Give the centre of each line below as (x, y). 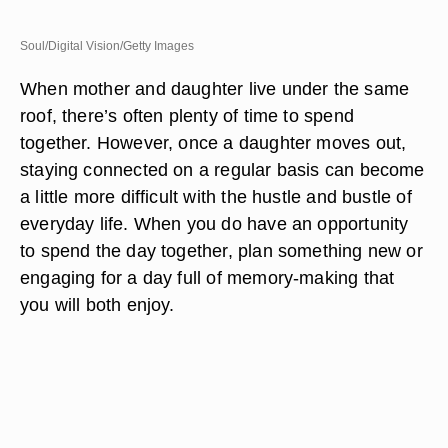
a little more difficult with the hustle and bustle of (216, 196)
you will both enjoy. (97, 304)
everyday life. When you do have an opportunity (214, 223)
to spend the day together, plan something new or (221, 250)
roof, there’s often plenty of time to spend (187, 115)
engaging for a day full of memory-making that (207, 277)
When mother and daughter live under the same (215, 88)
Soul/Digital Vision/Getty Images (107, 46)
